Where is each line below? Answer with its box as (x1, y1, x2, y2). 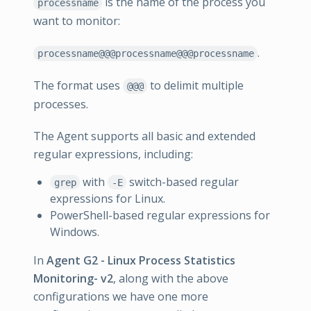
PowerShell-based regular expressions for (50, 207, 270, 223)
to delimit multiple (147, 78, 244, 94)
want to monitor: (33, 13, 120, 29)
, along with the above (113, 270, 228, 286)
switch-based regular (126, 174, 239, 190)
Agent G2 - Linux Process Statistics (47, 252, 235, 268)
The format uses (33, 78, 123, 94)
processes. (33, 96, 88, 112)
